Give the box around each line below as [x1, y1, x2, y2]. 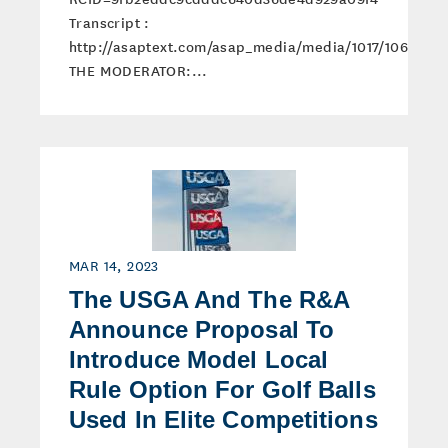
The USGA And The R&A [69, 286, 350, 313]
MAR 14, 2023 [69, 254, 159, 276]
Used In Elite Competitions [69, 406, 378, 433]
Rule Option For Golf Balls [69, 376, 376, 403]
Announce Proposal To [69, 316, 335, 343]
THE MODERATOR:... [69, 60, 208, 80]
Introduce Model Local [69, 346, 329, 373]
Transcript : [69, 12, 150, 32]
